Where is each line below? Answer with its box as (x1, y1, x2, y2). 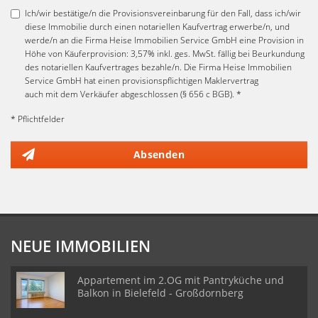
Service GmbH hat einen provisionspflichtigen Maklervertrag (25, 75, 258, 87)
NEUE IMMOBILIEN (11, 235, 150, 256)
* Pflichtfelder (11, 113, 65, 125)
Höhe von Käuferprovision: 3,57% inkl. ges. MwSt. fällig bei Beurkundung (25, 48, 305, 60)
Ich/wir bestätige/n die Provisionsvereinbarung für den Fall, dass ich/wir (25, 7, 301, 19)
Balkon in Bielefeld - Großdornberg (77, 286, 243, 300)
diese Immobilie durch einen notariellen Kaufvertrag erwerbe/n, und (25, 21, 290, 33)
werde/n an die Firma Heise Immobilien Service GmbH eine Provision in (25, 34, 304, 46)
